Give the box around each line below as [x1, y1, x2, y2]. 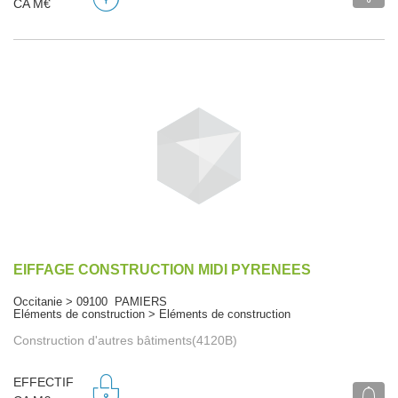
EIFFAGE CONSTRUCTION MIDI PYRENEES [13, 261, 311, 277]
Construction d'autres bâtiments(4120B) [13, 332, 237, 347]
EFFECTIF [13, 375, 74, 390]
